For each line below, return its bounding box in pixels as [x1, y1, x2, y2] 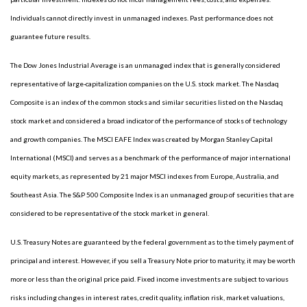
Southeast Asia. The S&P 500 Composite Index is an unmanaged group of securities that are [10, 191, 294, 199]
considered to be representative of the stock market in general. [10, 209, 209, 217]
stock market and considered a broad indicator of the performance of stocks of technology [10, 116, 287, 125]
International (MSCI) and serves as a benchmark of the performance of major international [10, 153, 291, 162]
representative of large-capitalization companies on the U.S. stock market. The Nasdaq [10, 79, 279, 88]
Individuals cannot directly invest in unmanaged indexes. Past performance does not [10, 14, 273, 22]
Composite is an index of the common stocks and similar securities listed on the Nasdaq [10, 98, 283, 106]
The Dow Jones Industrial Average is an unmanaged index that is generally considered [10, 61, 280, 69]
